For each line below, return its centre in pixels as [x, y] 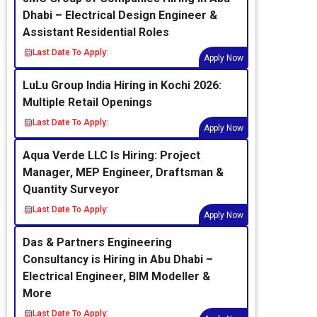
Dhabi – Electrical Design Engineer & [120, 15]
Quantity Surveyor [71, 189]
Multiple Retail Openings [87, 102]
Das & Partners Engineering [97, 242]
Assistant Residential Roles [96, 32]
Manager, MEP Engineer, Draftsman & [123, 172]
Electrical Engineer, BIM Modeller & [116, 276]
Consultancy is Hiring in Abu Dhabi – [118, 259]
